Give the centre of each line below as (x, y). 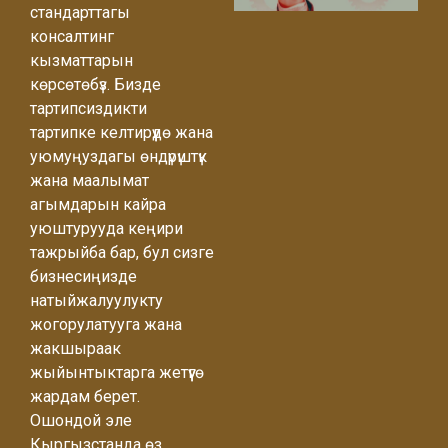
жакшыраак (75, 349)
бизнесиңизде (83, 277)
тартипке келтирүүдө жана (121, 133)
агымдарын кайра (98, 205)
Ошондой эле (81, 421)
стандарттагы (80, 13)
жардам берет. (85, 397)
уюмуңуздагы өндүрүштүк (118, 157)
